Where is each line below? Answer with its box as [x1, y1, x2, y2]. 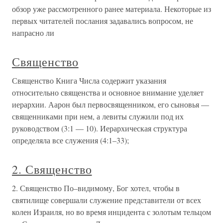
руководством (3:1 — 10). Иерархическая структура [12, 123, 187, 133]
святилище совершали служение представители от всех [12, 195, 201, 205]
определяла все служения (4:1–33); [12, 135, 129, 145]
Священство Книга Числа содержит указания [12, 75, 166, 86]
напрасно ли [12, 27, 54, 38]
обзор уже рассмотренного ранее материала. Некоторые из [12, 3, 211, 14]
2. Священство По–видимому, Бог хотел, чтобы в [12, 183, 180, 193]
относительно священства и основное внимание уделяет [12, 87, 204, 98]
